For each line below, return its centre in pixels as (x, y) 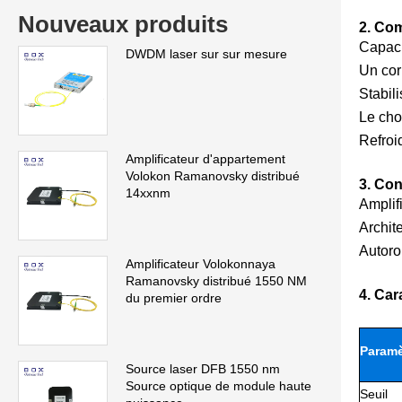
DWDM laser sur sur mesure (206, 54)
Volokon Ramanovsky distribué (213, 176)
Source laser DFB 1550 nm (203, 369)
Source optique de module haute (218, 386)
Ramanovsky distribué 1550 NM (216, 281)
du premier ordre (174, 298)
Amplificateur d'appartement (205, 159)
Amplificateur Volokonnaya (201, 264)
